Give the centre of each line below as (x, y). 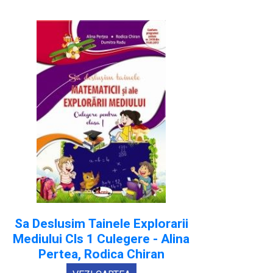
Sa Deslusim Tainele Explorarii (101, 224)
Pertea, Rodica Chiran (101, 254)
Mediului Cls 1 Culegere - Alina (101, 239)
